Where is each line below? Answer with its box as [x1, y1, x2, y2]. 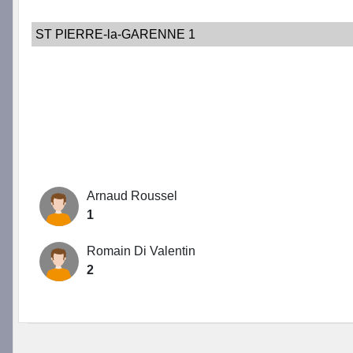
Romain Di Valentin [87, 244, 195, 258]
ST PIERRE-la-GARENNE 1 [35, 28, 195, 42]
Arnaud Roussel [87, 189, 177, 203]
